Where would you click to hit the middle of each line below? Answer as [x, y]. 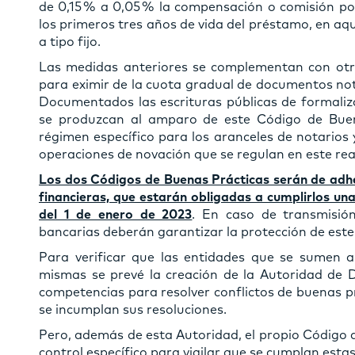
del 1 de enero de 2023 [116, 214]
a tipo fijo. [70, 42]
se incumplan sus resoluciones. [133, 309]
